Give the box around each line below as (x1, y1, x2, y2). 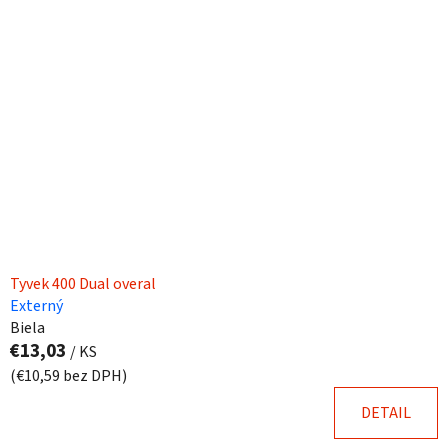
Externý (10, 294, 63, 317)
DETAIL (361, 401, 411, 424)
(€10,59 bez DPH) (10, 364, 127, 387)
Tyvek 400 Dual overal (10, 272, 156, 295)
